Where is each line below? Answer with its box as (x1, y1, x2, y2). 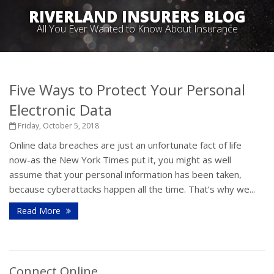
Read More (17, 205, 63, 217)
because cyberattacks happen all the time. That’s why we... (9, 183, 255, 195)
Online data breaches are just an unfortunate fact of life (9, 139, 242, 151)
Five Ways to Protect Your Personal (9, 80, 245, 100)
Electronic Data (9, 100, 112, 120)
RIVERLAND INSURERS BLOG (28, 6, 246, 26)
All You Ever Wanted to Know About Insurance (36, 22, 238, 35)
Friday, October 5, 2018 (16, 120, 99, 131)
